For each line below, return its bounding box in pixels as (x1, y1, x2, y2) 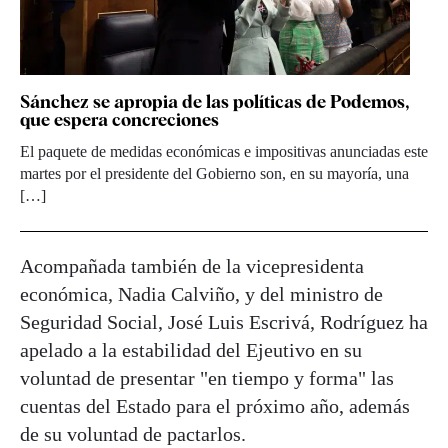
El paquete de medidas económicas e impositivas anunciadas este (20, 143, 428, 161)
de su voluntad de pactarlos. (20, 423, 246, 446)
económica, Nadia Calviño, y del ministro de (20, 283, 383, 306)
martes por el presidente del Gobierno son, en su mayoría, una (20, 165, 409, 183)
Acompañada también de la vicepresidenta (20, 255, 364, 278)
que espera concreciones (20, 109, 219, 131)
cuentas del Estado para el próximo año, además (20, 395, 410, 418)
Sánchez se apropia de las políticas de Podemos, (20, 91, 410, 113)
